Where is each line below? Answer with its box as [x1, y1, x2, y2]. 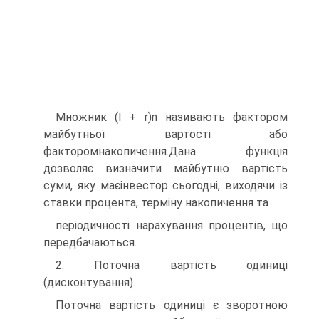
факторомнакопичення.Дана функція [43, 145, 288, 158]
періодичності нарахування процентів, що [56, 219, 288, 232]
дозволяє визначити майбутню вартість [43, 162, 288, 175]
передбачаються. [43, 236, 137, 249]
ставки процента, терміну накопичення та [43, 196, 268, 209]
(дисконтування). [43, 276, 135, 289]
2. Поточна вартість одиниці [56, 258, 288, 272]
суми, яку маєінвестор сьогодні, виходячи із [43, 179, 288, 192]
